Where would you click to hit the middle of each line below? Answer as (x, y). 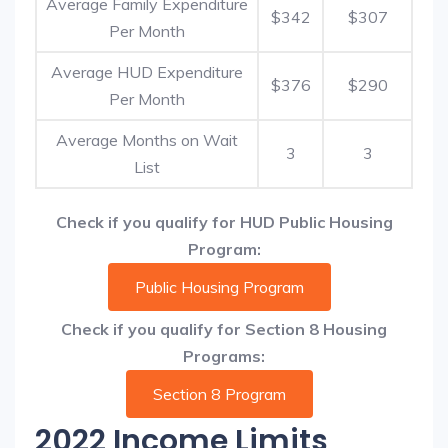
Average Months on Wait (147, 140)
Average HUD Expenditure (147, 72)
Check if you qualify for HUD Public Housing (224, 222)
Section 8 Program (219, 394)
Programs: (224, 356)
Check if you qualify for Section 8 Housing (224, 329)
